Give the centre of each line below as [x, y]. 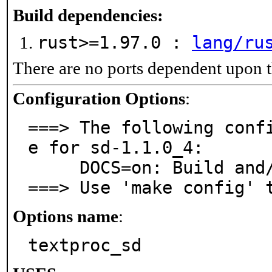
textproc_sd [85, 246]
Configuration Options [99, 99]
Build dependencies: [88, 15]
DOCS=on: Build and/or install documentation [54, 168]
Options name [66, 216]
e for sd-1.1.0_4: [116, 148]
